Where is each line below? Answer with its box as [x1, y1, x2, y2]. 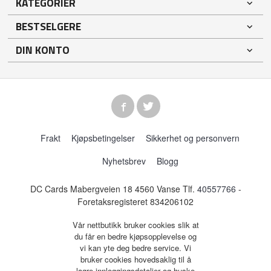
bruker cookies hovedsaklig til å [80, 253, 191, 265]
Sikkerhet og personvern [146, 131, 240, 144]
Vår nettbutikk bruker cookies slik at [72, 218, 199, 230]
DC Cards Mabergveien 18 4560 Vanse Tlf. [30, 183, 197, 195]
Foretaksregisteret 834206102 [77, 195, 194, 208]
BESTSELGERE [16, 18, 82, 34]
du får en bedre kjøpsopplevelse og [74, 230, 197, 242]
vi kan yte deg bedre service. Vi [80, 241, 191, 253]
